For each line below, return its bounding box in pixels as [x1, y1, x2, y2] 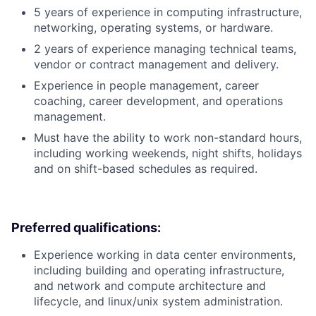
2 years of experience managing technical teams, [34, 42, 296, 56]
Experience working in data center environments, [34, 248, 296, 262]
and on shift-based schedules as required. [34, 162, 257, 176]
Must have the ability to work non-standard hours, [34, 130, 302, 145]
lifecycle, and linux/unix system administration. [34, 294, 283, 309]
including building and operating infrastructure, [34, 263, 284, 278]
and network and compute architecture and [34, 279, 266, 293]
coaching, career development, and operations [34, 94, 283, 109]
